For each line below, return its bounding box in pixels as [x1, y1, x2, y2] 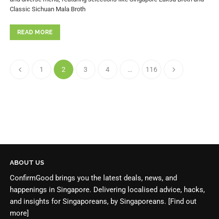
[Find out [168, 197, 197, 206]
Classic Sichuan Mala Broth [10, 5, 86, 13]
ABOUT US [10, 158, 44, 166]
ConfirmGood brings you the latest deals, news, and [10, 173, 177, 182]
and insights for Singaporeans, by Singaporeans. [10, 197, 168, 206]
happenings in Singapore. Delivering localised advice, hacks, [10, 185, 205, 194]
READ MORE [17, 28, 53, 36]
